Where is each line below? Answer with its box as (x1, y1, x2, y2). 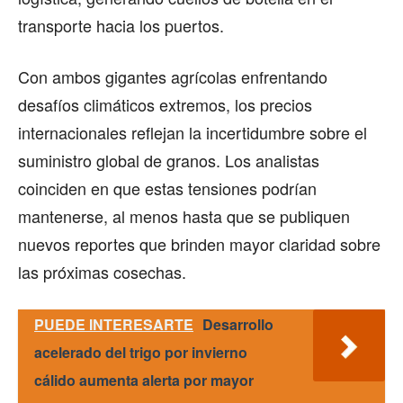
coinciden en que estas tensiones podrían (18, 175, 317, 200)
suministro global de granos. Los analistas (18, 148, 319, 172)
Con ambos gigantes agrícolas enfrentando (18, 64, 327, 88)
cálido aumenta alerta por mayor (34, 369, 254, 390)
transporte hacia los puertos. (18, 13, 224, 37)
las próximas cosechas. (18, 259, 186, 283)
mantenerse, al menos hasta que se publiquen (18, 203, 350, 228)
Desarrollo (202, 313, 273, 335)
